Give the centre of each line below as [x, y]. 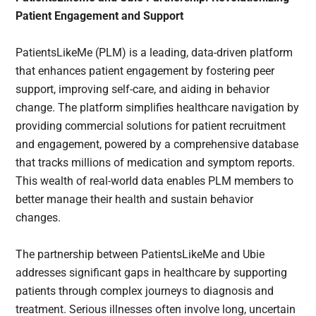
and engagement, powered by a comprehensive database [157, 144]
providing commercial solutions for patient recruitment [151, 126]
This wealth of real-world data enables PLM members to [155, 181]
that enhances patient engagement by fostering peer [145, 71]
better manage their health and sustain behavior [135, 199]
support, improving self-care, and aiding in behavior [143, 89]
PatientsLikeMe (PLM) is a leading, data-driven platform [154, 52]
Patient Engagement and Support [100, 16]
